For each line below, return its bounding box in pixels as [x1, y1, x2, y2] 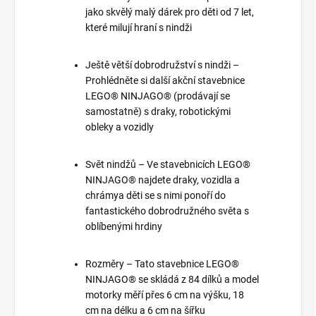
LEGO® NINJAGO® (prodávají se [85, 90, 230, 102]
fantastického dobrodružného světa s [85, 205, 249, 217]
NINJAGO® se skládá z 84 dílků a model [85, 274, 259, 286]
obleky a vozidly [85, 121, 154, 133]
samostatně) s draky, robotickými [85, 106, 231, 118]
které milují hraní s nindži [85, 22, 192, 34]
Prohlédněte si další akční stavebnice [85, 75, 245, 87]
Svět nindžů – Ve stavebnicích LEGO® [85, 159, 250, 171]
